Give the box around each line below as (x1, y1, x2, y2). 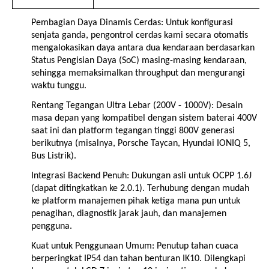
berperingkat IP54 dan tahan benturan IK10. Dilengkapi (31, 253, 246, 264)
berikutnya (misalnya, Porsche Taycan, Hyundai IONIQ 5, (31, 138, 250, 148)
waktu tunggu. (31, 80, 86, 91)
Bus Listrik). (31, 151, 76, 161)
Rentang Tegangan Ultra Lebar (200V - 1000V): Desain (31, 100, 243, 110)
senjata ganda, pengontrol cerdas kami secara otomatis (31, 30, 248, 40)
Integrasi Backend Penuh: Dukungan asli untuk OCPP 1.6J (31, 171, 252, 181)
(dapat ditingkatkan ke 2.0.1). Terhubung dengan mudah (31, 183, 249, 193)
